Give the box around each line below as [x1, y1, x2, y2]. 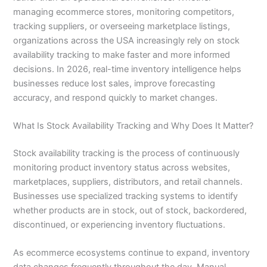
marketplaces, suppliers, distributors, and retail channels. [13, 176, 243, 187]
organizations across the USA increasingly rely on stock [13, 35, 240, 46]
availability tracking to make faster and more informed [13, 49, 231, 60]
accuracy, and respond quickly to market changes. [13, 92, 218, 103]
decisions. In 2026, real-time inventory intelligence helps [13, 63, 242, 74]
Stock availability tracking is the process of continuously [13, 147, 240, 159]
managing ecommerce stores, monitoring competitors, [13, 6, 235, 17]
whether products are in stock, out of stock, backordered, [13, 204, 247, 216]
